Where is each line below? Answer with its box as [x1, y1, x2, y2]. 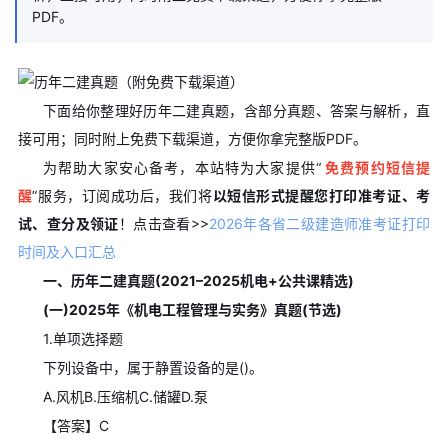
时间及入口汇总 [17, 242, 116, 260]
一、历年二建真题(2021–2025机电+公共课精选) [42, 271, 354, 289]
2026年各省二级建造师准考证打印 [208, 214, 431, 232]
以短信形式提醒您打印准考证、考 [212, 186, 431, 204]
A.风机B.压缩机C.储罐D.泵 [42, 387, 208, 405]
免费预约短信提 [320, 158, 431, 176]
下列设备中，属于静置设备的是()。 [42, 358, 263, 376]
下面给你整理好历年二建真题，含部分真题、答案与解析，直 [42, 101, 431, 119]
